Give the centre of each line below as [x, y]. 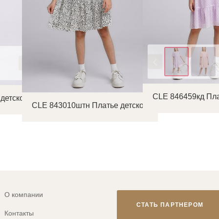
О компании [24, 195]
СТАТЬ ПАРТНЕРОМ [170, 205]
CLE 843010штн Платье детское [90, 105]
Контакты [19, 213]
